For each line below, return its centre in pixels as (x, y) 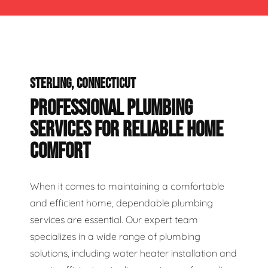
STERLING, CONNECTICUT (83, 83)
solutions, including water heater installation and (133, 253)
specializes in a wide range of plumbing (115, 236)
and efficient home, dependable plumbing (121, 203)
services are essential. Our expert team (114, 220)
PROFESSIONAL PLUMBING (111, 109)
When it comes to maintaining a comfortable (127, 186)
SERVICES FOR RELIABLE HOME (127, 130)
